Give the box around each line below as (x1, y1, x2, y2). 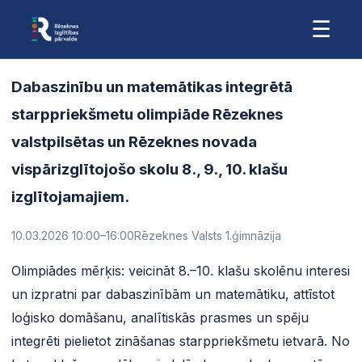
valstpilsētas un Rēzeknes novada (11, 132, 257, 151)
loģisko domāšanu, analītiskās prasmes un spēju (11, 309, 309, 326)
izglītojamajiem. (11, 187, 129, 206)
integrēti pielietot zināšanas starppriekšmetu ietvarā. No (11, 332, 350, 349)
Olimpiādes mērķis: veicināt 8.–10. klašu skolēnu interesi (11, 262, 350, 279)
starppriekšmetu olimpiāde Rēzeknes (11, 104, 283, 124)
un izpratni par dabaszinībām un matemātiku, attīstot (11, 285, 335, 302)
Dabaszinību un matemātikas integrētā (11, 77, 293, 96)
